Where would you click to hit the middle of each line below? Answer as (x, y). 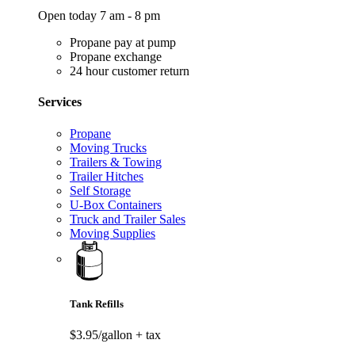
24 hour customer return (130, 71)
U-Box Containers (116, 204)
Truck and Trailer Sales (128, 219)
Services (60, 102)
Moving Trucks (108, 147)
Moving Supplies (113, 233)
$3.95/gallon (103, 334)
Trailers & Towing (116, 162)
